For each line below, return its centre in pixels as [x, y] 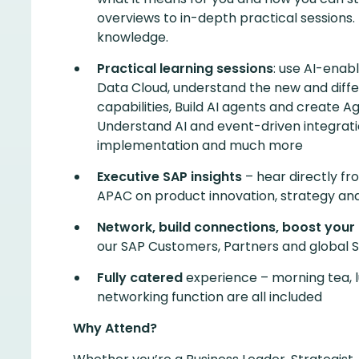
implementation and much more [200, 145]
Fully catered [140, 278]
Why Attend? [115, 328]
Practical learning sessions [185, 69]
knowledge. [133, 37]
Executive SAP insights [169, 177]
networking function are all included [210, 297]
